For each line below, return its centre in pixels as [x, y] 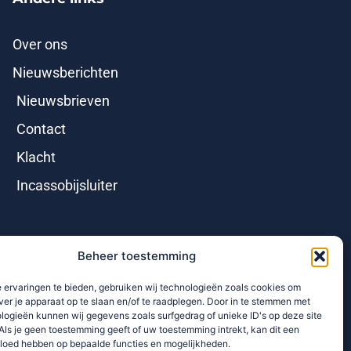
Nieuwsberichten [65, 73]
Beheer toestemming [137, 256]
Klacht [36, 158]
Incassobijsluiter [67, 186]
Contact [41, 130]
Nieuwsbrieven [63, 101]
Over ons [40, 45]
